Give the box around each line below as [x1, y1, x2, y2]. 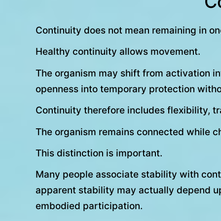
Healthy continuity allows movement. [36, 46, 200, 58]
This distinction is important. [36, 147, 162, 159]
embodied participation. [36, 200, 143, 212]
